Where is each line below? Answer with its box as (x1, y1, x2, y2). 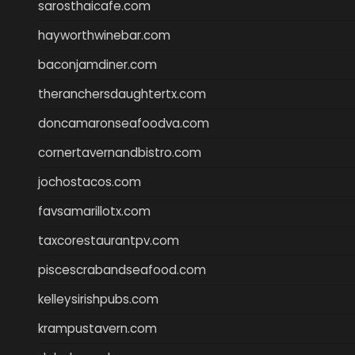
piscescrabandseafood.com (38, 261, 206, 278)
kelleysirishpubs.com (38, 290, 158, 307)
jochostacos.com (38, 173, 141, 190)
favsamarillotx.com (38, 202, 151, 219)
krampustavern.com (38, 319, 157, 337)
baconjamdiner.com (38, 55, 157, 73)
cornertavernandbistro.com (38, 143, 201, 161)
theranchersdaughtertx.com (38, 85, 206, 102)
